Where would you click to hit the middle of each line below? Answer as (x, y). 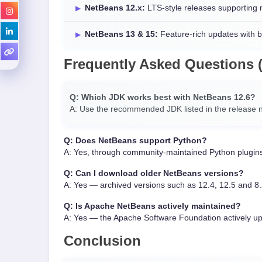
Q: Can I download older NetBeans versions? (154, 173)
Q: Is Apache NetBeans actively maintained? (152, 206)
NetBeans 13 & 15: (121, 34)
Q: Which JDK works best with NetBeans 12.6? (163, 97)
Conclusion (102, 241)
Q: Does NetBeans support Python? (135, 141)
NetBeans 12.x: (115, 8)
